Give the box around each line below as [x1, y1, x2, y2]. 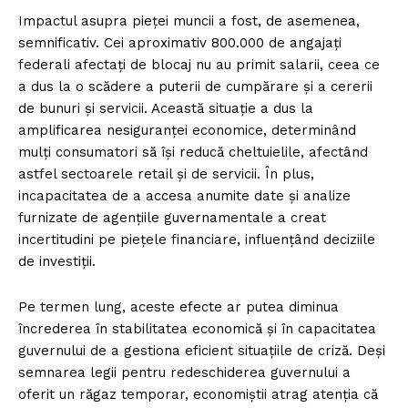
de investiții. [18, 253, 96, 270]
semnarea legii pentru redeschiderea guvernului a [18, 364, 351, 382]
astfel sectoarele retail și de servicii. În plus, [18, 166, 314, 183]
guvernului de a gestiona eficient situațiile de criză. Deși [18, 342, 385, 360]
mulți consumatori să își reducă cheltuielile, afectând [18, 144, 368, 161]
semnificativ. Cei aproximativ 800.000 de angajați [18, 35, 342, 52]
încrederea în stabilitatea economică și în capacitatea [18, 321, 376, 338]
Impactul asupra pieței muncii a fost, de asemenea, [18, 13, 360, 30]
